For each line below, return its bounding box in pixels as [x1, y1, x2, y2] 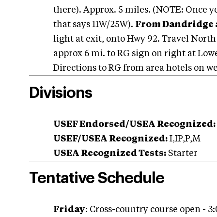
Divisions [29, 85, 92, 101]
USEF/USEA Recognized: [53, 135, 168, 143]
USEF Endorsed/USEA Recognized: [53, 120, 216, 129]
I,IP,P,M [168, 135, 201, 143]
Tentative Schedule [29, 170, 164, 186]
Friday [53, 205, 85, 214]
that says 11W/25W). [53, 20, 135, 29]
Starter [166, 149, 198, 158]
